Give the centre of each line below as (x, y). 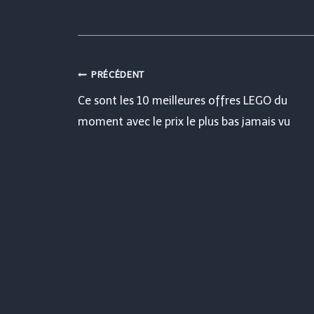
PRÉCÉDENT (118, 75)
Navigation (148, 84)
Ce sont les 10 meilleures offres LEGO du (183, 101)
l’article (125, 168)
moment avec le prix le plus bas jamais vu (184, 122)
